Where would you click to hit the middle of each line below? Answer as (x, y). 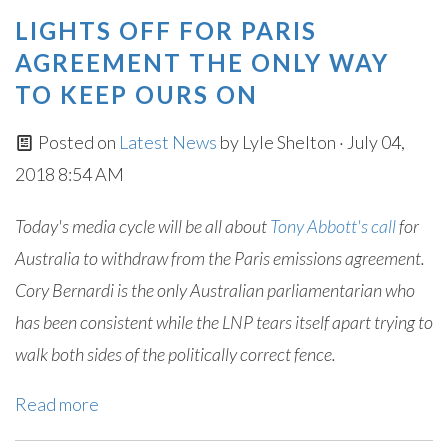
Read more (57, 404)
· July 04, (370, 142)
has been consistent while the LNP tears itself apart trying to (224, 322)
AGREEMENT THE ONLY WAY (202, 62)
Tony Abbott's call (333, 226)
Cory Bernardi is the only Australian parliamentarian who (215, 290)
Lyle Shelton (288, 142)
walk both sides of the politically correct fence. (175, 354)
